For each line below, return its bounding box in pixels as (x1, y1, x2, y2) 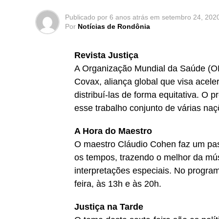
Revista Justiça (74, 50, 138, 60)
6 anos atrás (109, 13, 148, 21)
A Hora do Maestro (74, 126, 152, 136)
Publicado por (65, 13, 108, 21)
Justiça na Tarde (74, 202, 143, 212)
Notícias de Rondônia (78, 22, 150, 30)
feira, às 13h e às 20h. (74, 179, 161, 189)
